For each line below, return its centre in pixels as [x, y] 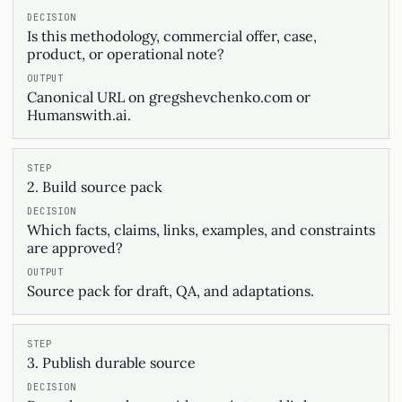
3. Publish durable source [111, 363]
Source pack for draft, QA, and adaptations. [170, 291]
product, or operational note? [126, 54]
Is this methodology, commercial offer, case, [172, 36]
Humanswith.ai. [79, 115]
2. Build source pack [95, 187]
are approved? [75, 248]
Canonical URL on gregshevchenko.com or [169, 97]
